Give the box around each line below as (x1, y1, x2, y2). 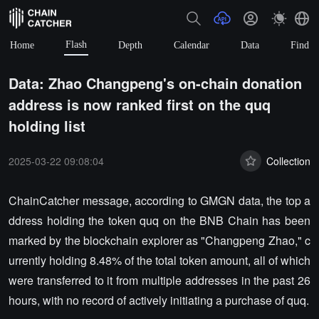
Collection (266, 153, 310, 168)
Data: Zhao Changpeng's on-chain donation (9, 73, 302, 93)
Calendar (174, 39, 209, 51)
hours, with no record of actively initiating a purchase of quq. (9, 292, 309, 308)
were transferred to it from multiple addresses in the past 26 (9, 272, 310, 288)
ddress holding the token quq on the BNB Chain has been (9, 212, 310, 229)
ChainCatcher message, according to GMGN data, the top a (9, 192, 310, 209)
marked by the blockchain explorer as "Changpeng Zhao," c (9, 232, 310, 249)
